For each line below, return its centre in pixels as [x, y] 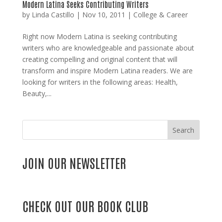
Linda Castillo [53, 15]
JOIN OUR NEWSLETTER [74, 163]
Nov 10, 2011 [104, 15]
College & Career [160, 15]
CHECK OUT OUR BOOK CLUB [85, 206]
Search [184, 130]
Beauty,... [37, 94]
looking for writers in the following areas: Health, [100, 82]
